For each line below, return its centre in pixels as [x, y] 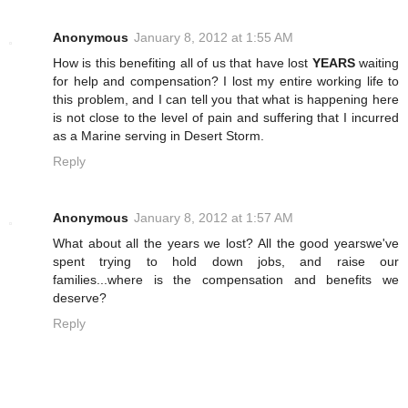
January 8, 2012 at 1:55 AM [214, 38]
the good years [321, 244]
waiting [377, 63]
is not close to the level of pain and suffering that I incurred [226, 118]
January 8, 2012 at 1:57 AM [214, 218]
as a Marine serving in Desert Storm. [158, 136]
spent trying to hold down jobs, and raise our [226, 262]
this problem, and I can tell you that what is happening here [226, 100]
